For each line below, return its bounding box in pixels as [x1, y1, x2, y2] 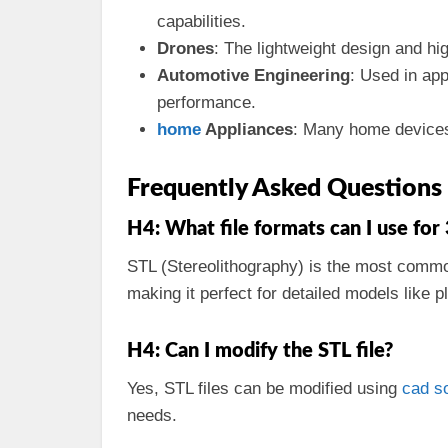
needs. [127, 406, 177, 425]
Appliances [201, 120, 293, 139]
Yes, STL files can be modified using [127, 379, 402, 398]
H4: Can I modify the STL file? [127, 341, 393, 361]
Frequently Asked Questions [127, 176, 442, 201]
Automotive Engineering [157, 66, 350, 85]
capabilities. [157, 12, 246, 31]
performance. [157, 93, 256, 112]
